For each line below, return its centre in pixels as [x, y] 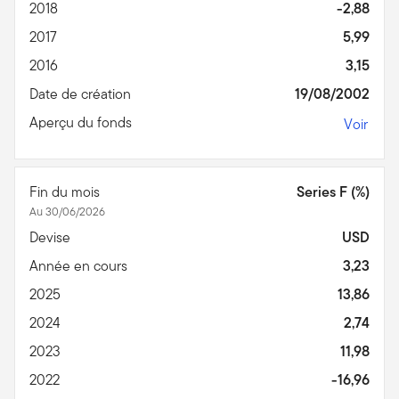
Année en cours [80, 265]
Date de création [82, 94]
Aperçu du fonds [82, 122]
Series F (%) [333, 191]
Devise [52, 237]
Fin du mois [66, 191]
